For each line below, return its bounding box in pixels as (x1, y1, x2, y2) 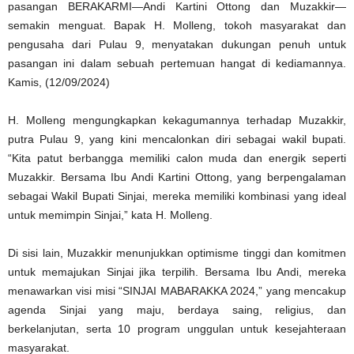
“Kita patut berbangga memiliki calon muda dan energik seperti (8, 151, 346, 164)
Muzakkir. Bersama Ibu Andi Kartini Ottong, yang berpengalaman (8, 170, 346, 183)
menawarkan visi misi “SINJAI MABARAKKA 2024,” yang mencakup (8, 284, 346, 297)
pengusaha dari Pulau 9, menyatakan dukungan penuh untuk (8, 37, 346, 51)
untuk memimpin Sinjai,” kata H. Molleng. (8, 208, 213, 221)
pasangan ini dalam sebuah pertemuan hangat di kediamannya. (8, 56, 346, 70)
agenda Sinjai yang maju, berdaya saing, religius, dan (8, 303, 346, 316)
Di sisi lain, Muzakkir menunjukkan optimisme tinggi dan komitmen (8, 246, 346, 259)
